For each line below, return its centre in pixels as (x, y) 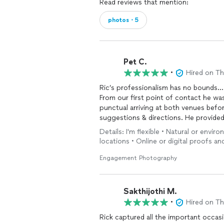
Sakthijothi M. (150, 191)
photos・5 (123, 20)
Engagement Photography (138, 158)
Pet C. (135, 61)
